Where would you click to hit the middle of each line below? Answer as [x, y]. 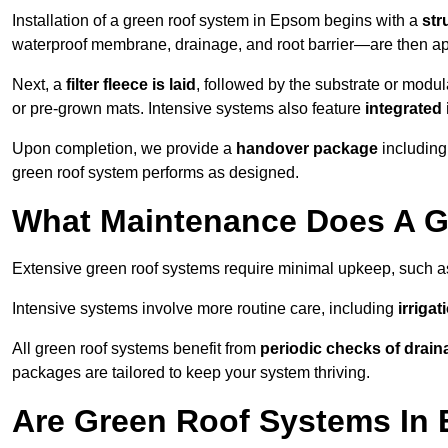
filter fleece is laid [131, 85]
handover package [307, 149]
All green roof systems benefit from [136, 349]
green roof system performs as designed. [155, 173]
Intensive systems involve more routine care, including [205, 309]
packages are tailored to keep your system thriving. [191, 373]
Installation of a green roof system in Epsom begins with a [217, 21]
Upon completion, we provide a [124, 149]
